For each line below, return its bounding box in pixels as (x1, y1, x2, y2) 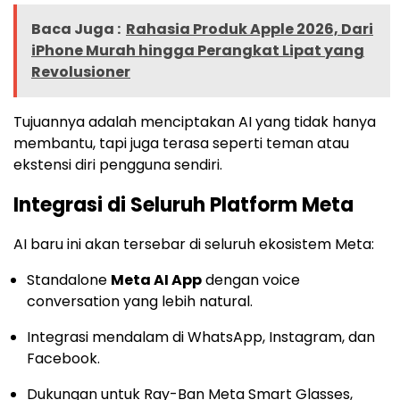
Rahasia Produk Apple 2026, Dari (126, 19, 373, 40)
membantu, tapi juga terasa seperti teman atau (13, 133, 349, 154)
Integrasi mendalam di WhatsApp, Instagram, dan (27, 327, 375, 348)
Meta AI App (111, 270, 202, 291)
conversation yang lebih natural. (27, 291, 253, 312)
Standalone (27, 270, 111, 291)
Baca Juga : (31, 19, 121, 40)
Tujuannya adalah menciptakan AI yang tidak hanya (13, 112, 376, 133)
